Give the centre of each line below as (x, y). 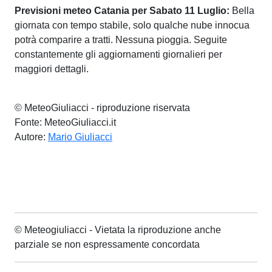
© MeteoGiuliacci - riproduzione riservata (102, 108)
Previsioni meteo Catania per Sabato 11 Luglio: (122, 11)
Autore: (31, 137)
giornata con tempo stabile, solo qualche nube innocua (132, 25)
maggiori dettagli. (52, 69)
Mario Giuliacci (80, 137)
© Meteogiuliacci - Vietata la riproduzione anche (118, 230)
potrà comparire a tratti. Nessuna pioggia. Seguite (121, 40)
